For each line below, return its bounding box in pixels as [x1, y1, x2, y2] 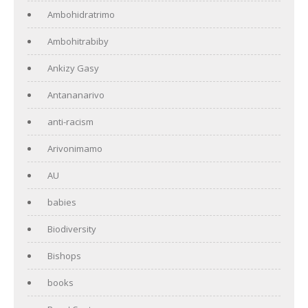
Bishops [47, 249, 81, 262]
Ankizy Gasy [47, 61, 99, 74]
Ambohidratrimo [47, 8, 115, 21]
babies [47, 195, 76, 208]
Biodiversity [47, 222, 96, 235]
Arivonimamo [47, 142, 102, 155]
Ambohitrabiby [47, 34, 109, 47]
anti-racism [47, 115, 93, 128]
